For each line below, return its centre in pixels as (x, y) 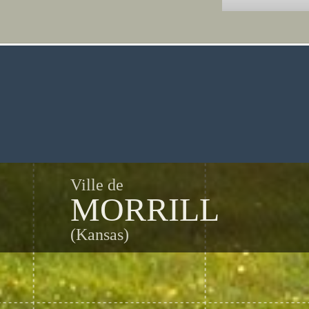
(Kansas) (100, 235)
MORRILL (145, 209)
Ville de (97, 185)
